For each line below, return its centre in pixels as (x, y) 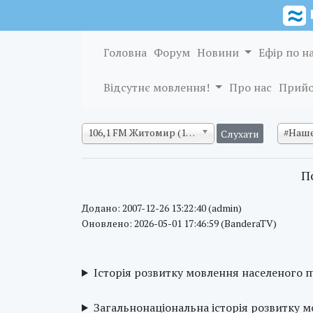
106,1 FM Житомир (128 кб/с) (190, 132)
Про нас (250, 87)
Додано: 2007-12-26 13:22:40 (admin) (162, 208)
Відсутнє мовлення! (158, 87)
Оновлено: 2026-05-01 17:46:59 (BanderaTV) (179, 223)
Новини (219, 52)
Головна (125, 52)
